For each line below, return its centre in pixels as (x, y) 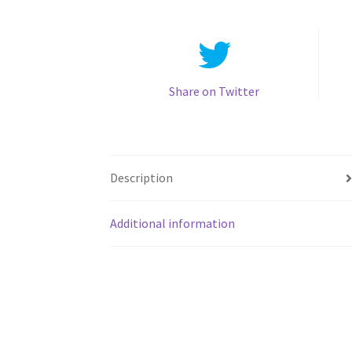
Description (142, 178)
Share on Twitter (214, 92)
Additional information (173, 224)
